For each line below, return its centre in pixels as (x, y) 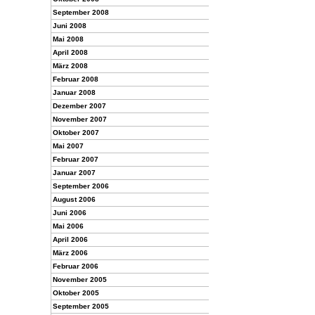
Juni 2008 (70, 26)
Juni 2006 (70, 213)
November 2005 (80, 279)
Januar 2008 (74, 92)
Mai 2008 (68, 39)
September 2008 (81, 12)
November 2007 (80, 119)
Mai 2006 (68, 226)
